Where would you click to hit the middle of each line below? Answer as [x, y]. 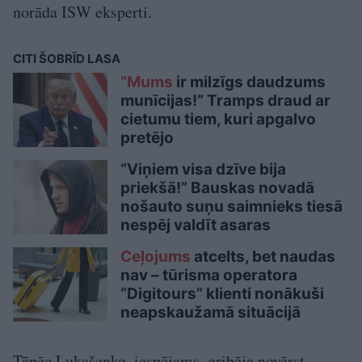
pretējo [147, 138]
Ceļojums [156, 257]
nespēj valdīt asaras [196, 225]
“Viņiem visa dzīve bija [203, 170]
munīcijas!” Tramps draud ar [225, 101]
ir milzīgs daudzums [249, 82]
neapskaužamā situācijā [210, 313]
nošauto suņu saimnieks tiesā [232, 207]
